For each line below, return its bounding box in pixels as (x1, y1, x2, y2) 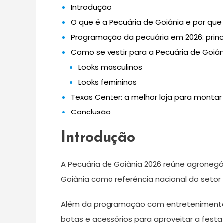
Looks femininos (78, 77, 137, 87)
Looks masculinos (78, 62, 142, 72)
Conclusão (71, 107, 111, 117)
